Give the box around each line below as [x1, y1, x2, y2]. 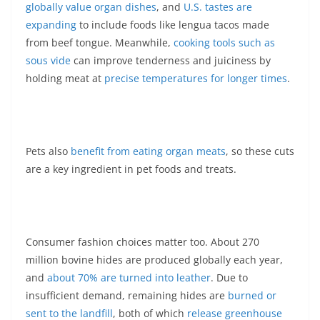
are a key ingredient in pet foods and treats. [26, 162, 236, 176]
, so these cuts [226, 144, 294, 159]
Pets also [26, 144, 71, 159]
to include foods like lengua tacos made [76, 18, 269, 32]
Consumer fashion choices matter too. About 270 [26, 235, 259, 249]
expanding [26, 18, 76, 32]
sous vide [26, 54, 71, 68]
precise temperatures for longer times [104, 71, 287, 86]
